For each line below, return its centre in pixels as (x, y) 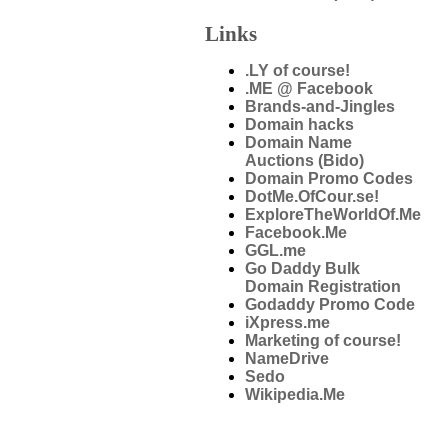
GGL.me (275, 251)
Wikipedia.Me (295, 395)
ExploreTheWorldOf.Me (333, 215)
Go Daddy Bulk (302, 269)
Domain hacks (299, 125)
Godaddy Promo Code (330, 305)
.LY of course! (297, 71)
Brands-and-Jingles (320, 107)
